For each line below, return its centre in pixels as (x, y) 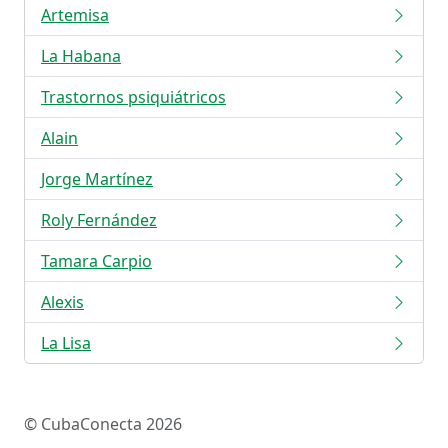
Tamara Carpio (96, 261)
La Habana (81, 56)
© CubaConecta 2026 (103, 424)
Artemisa (75, 15)
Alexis (62, 302)
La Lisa (66, 343)
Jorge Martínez (97, 179)
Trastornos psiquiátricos (133, 97)
